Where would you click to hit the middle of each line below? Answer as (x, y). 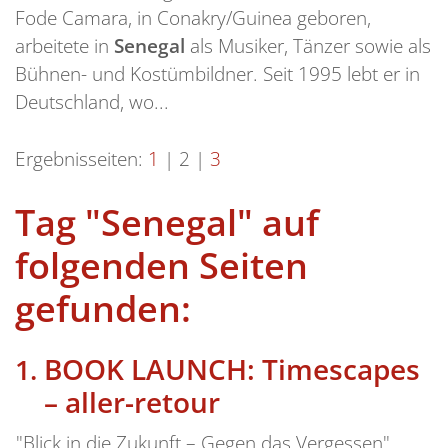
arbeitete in (64, 45)
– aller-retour (131, 401)
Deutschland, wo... (92, 101)
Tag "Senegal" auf (167, 223)
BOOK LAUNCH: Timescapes (231, 368)
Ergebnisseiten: (79, 158)
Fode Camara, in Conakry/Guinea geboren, (193, 17)
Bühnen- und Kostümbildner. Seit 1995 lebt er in (217, 73)
